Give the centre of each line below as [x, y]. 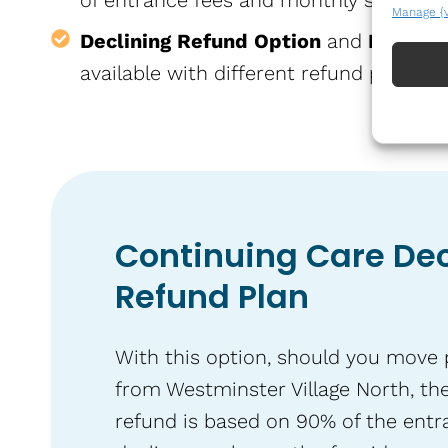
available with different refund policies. [262, 73]
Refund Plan [212, 297]
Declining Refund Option [200, 41]
